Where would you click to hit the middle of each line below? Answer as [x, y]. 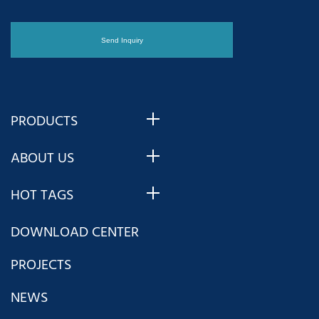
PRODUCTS [44, 122]
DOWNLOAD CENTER [75, 233]
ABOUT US [42, 159]
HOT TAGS [42, 196]
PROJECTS [41, 266]
